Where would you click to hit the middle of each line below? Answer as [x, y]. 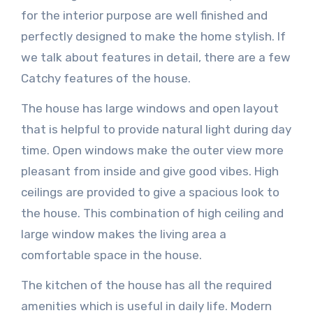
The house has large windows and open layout [150, 108]
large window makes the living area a [123, 234]
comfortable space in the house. [111, 255]
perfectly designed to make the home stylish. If [153, 36]
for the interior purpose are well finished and [144, 15]
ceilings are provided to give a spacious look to [150, 192]
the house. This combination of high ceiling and [152, 213]
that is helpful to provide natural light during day [156, 129]
